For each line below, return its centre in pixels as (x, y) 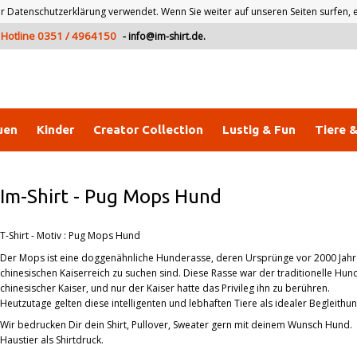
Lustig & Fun (259, 129)
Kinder (55, 129)
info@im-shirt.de (165, 36)
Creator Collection (148, 129)
